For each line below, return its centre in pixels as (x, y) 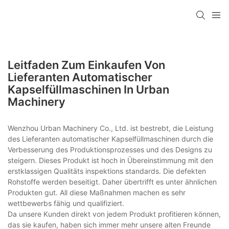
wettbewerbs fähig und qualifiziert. (66, 203)
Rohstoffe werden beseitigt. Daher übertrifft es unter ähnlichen (112, 181)
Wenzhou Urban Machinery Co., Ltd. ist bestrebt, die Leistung (111, 128)
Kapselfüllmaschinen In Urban (88, 89)
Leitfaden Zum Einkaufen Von (86, 65)
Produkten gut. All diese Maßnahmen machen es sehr (97, 192)
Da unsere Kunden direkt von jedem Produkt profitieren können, (114, 214)
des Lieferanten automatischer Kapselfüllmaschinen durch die (110, 139)
